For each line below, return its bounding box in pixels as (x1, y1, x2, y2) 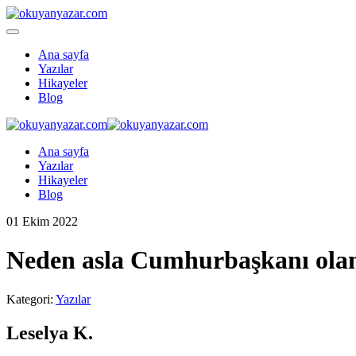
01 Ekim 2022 (6, 215, 78, 228)
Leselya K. (6, 322, 93, 343)
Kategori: (6, 292, 56, 306)
